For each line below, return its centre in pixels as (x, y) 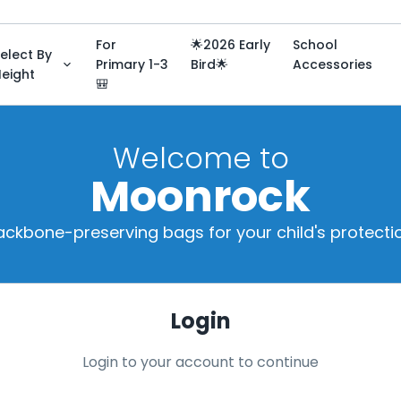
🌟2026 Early (231, 45)
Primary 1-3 (132, 64)
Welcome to (200, 158)
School (316, 45)
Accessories (333, 64)
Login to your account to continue (200, 362)
